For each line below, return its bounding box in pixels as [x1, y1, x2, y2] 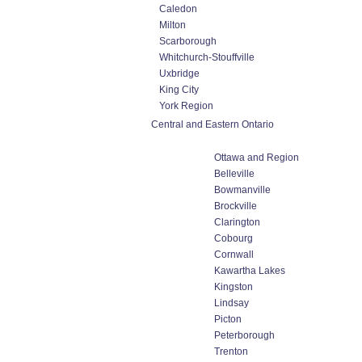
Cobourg [214, 233, 253, 244]
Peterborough [214, 330, 275, 341]
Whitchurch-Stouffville [159, 52, 255, 63]
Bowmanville [214, 184, 271, 196]
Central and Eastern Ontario [151, 119, 274, 130]
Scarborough [159, 36, 217, 47]
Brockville [214, 200, 257, 212]
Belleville [214, 168, 255, 179]
